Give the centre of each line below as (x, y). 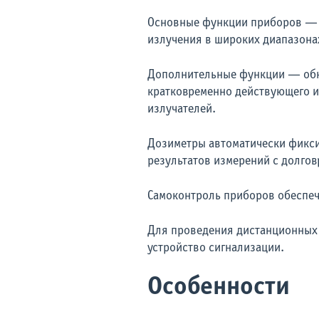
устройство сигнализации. (216, 248)
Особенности (219, 288)
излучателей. (182, 109)
